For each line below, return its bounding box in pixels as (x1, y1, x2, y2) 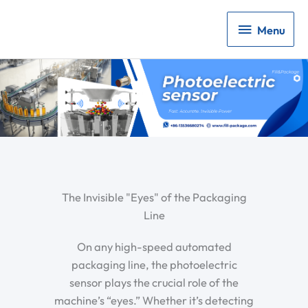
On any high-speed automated (76, 240, 232, 254)
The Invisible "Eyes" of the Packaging (61, 190, 247, 205)
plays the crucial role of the (102, 276, 239, 290)
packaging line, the (71, 258, 170, 272)
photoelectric (169, 258, 237, 272)
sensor (69, 276, 102, 290)
